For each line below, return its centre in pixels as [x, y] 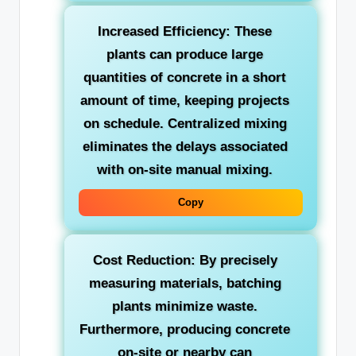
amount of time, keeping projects [185, 101]
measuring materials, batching [185, 284]
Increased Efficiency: [164, 32]
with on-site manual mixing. [185, 170]
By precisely [236, 261]
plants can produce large [185, 55]
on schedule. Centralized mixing [185, 124]
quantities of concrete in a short [185, 78]
